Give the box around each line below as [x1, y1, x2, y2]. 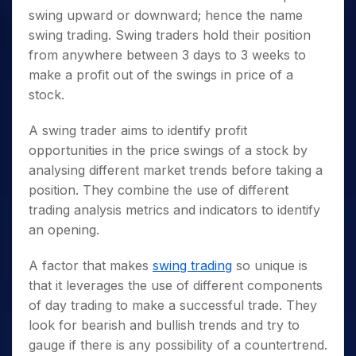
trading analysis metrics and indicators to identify [29, 202, 320, 218]
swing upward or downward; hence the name [29, 7, 303, 23]
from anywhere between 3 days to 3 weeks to [29, 47, 306, 63]
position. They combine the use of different [29, 182, 288, 198]
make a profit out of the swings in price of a [29, 67, 293, 83]
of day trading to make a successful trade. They [29, 297, 317, 313]
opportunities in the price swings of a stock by [29, 142, 308, 158]
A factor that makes [29, 257, 153, 273]
